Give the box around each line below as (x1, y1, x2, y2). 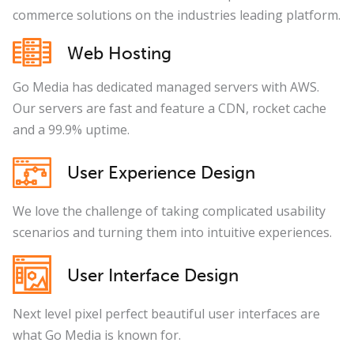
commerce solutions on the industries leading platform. (13, 6, 341, 24)
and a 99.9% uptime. (13, 120, 130, 138)
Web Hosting (67, 42, 171, 64)
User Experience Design (67, 161, 255, 183)
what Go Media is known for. (13, 326, 181, 344)
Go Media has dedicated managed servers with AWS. (13, 77, 319, 96)
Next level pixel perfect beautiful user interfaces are (13, 304, 320, 322)
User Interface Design (67, 264, 239, 286)
